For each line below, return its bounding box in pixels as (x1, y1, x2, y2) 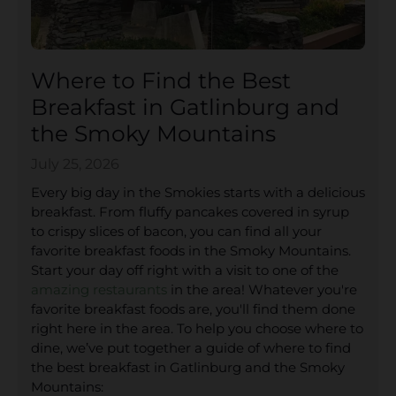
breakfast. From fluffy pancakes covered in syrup (31, 202, 349, 220)
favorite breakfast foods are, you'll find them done (31, 300, 355, 317)
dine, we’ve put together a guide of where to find (31, 339, 351, 356)
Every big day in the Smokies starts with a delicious (31, 183, 365, 201)
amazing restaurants (31, 280, 167, 298)
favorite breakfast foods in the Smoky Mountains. (31, 241, 351, 259)
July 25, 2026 (31, 155, 119, 172)
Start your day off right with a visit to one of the (31, 261, 339, 278)
